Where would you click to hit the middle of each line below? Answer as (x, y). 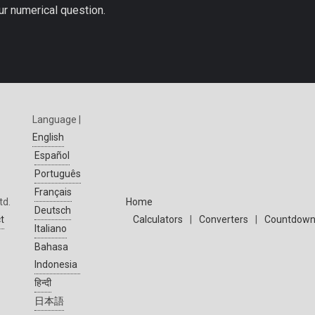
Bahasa (51, 247)
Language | (57, 120)
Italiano (51, 229)
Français (53, 192)
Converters (224, 219)
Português (58, 174)
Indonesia (56, 264)
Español (52, 155)
